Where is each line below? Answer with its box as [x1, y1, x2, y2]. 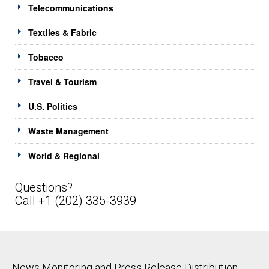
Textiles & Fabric [28, 26, 97, 38]
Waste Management [28, 124, 109, 137]
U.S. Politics [28, 100, 77, 112]
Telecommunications [28, 1, 113, 14]
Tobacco [28, 50, 64, 63]
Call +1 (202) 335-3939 [15, 193, 136, 208]
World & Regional [28, 149, 100, 162]
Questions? [15, 180, 73, 195]
